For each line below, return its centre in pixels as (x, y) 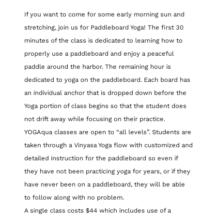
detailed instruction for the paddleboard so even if (101, 158)
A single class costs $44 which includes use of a (98, 210)
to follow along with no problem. (74, 197)
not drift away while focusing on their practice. (95, 119)
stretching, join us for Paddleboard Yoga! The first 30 (104, 27)
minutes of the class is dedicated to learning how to (103, 40)
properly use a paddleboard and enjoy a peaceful (99, 53)
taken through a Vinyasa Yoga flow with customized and (108, 145)
